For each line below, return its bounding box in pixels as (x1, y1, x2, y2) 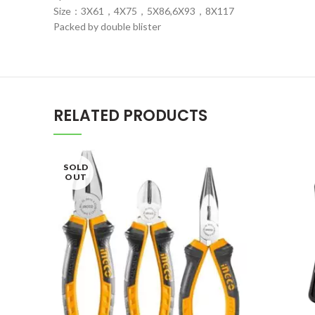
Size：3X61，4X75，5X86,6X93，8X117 (53, 5, 234, 17)
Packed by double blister (53, 20, 161, 32)
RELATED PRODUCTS (53, 105, 207, 127)
